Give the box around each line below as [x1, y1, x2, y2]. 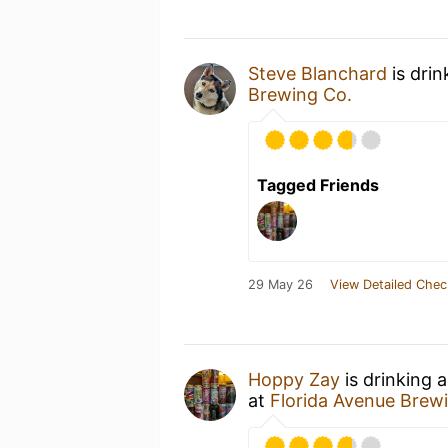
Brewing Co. [248, 83, 352, 105]
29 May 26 [248, 276, 313, 292]
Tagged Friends [257, 174, 379, 195]
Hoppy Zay [248, 368, 340, 390]
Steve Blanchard [248, 62, 387, 84]
